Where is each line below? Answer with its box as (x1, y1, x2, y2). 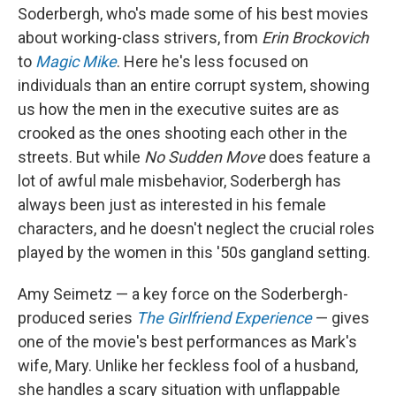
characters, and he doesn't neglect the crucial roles (18, 219, 375, 239)
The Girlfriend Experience (136, 308, 312, 328)
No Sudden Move (144, 148, 265, 167)
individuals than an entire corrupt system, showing (18, 76, 369, 95)
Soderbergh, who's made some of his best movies (18, 4, 369, 24)
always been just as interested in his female (18, 195, 326, 215)
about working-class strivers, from (18, 28, 262, 48)
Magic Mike (35, 52, 117, 72)
